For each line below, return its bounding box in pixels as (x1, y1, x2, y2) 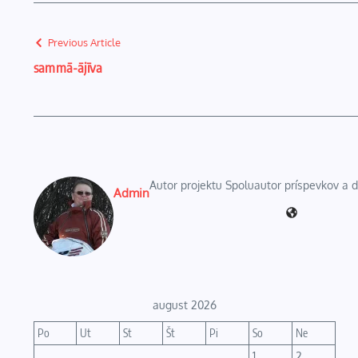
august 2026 (153, 298, 217, 312)
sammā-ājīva (34, 58, 103, 76)
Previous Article (48, 36, 121, 49)
